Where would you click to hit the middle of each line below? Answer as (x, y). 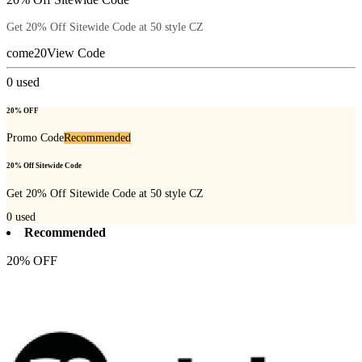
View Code (76, 53)
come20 (27, 53)
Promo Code (35, 138)
